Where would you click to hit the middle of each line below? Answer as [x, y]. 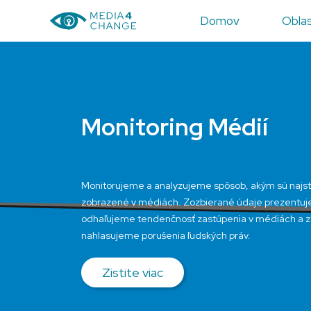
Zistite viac [133, 272]
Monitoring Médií [175, 127]
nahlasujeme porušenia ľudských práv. [166, 235]
